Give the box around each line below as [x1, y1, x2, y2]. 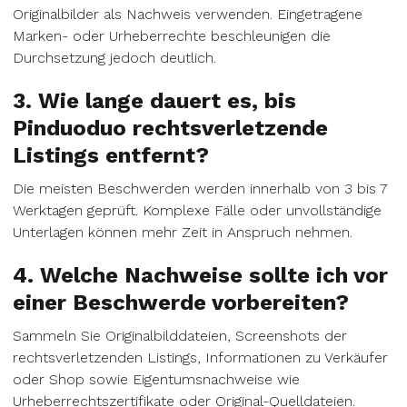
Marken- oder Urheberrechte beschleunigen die [13, 27, 331, 45]
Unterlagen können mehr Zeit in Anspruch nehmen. [13, 223, 352, 241]
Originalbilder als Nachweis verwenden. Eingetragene [13, 5, 362, 23]
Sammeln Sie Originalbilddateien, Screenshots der [13, 327, 347, 344]
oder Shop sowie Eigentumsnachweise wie [13, 371, 300, 388]
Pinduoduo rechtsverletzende [13, 115, 328, 141]
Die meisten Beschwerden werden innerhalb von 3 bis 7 [13, 180, 388, 197]
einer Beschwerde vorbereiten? [13, 290, 349, 315]
